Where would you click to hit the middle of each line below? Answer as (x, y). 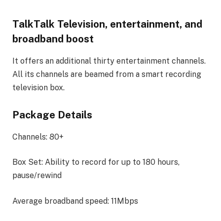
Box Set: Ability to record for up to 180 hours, (96, 162)
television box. (38, 87)
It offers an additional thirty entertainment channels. (109, 61)
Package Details (52, 115)
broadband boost (53, 39)
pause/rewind (37, 176)
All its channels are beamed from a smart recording (107, 74)
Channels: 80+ (38, 137)
